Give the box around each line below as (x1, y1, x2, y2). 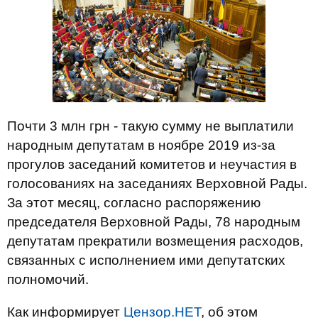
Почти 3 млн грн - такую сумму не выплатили (7, 119, 294, 133)
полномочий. (7, 272, 89, 287)
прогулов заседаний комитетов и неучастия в (7, 157, 297, 172)
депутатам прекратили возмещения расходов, (7, 234, 303, 248)
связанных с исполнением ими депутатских (7, 253, 285, 268)
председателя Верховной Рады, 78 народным (7, 214, 300, 229)
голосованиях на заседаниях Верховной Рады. (7, 176, 307, 191)
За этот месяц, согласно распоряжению (7, 195, 261, 210)
